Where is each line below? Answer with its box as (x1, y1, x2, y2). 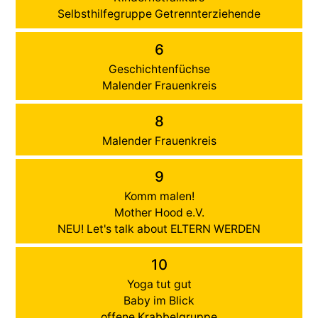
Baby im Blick (124, 293, 194, 307)
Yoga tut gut (126, 277, 192, 291)
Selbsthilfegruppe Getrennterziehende (57, 6, 261, 21)
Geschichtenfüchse (108, 62, 210, 76)
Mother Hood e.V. (114, 205, 204, 219)
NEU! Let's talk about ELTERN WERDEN (57, 221, 261, 236)
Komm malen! (124, 189, 194, 203)
